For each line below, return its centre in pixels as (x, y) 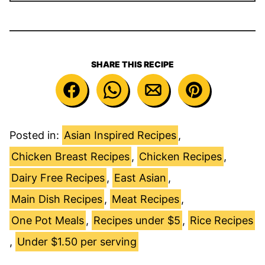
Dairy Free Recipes (58, 177)
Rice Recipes (222, 220)
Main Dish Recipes (57, 199)
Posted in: (36, 135)
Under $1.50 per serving (77, 241)
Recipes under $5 (137, 220)
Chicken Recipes (180, 156)
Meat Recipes (146, 199)
